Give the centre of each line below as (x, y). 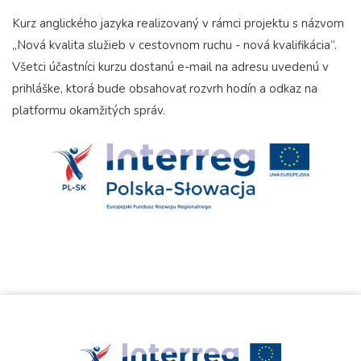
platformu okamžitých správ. (89, 111)
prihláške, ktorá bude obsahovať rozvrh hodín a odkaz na (165, 89)
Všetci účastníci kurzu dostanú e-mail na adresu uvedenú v (170, 67)
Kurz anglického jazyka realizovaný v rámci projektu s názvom (178, 24)
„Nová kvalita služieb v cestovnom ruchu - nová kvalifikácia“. (174, 46)
